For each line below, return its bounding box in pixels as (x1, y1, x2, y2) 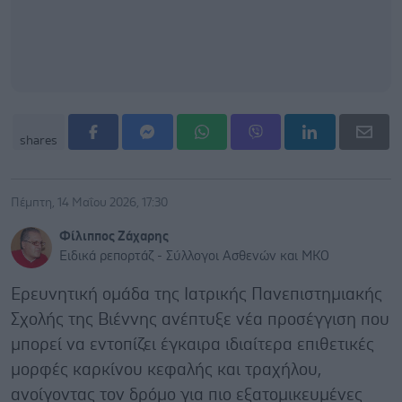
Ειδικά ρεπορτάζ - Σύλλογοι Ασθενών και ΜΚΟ (59, 249, 329, 263)
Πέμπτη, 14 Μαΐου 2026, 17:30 (11, 196, 168, 209)
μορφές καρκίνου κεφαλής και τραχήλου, (11, 361, 321, 379)
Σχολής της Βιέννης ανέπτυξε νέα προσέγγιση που (11, 310, 389, 328)
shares (20, 134, 57, 147)
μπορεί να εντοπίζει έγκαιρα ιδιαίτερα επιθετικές (11, 336, 374, 354)
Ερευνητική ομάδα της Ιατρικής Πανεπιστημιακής (11, 285, 382, 303)
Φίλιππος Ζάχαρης (59, 229, 169, 243)
